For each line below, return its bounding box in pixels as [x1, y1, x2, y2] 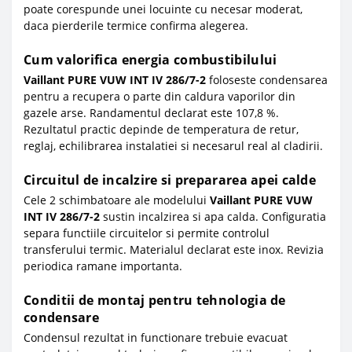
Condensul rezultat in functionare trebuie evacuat [24, 329, 288, 345]
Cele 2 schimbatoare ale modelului [24, 192, 210, 207]
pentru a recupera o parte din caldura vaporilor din [24, 88, 295, 104]
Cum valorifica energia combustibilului [24, 50, 277, 68]
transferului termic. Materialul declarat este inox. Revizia [24, 241, 324, 257]
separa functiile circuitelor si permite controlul [24, 225, 269, 240]
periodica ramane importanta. [24, 258, 182, 273]
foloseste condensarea [206, 71, 328, 87]
